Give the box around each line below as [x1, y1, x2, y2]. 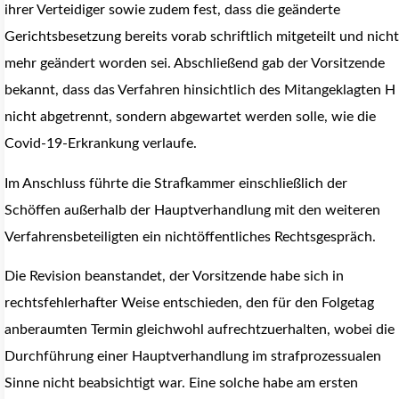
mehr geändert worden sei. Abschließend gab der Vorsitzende [4, 56, 385, 71]
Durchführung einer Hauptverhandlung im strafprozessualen [4, 349, 381, 364]
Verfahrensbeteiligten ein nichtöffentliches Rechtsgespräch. [4, 229, 376, 244]
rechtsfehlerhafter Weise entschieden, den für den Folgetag [4, 296, 374, 311]
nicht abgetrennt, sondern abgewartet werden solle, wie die [4, 110, 376, 125]
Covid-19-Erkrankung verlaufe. [4, 136, 197, 151]
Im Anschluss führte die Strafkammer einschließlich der [4, 175, 347, 191]
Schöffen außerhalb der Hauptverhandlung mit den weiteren [4, 202, 380, 217]
